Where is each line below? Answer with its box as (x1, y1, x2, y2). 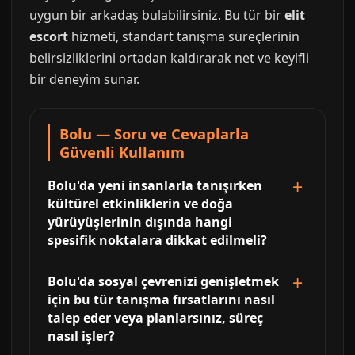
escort (29, 28, 68, 45)
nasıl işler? (48, 327, 115, 345)
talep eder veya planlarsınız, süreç (48, 309, 263, 326)
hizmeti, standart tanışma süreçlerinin (68, 28, 300, 45)
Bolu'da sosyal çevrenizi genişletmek (48, 273, 279, 290)
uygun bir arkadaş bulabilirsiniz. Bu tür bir (29, 6, 284, 24)
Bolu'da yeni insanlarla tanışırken (48, 177, 262, 194)
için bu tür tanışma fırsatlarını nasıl (48, 291, 275, 308)
